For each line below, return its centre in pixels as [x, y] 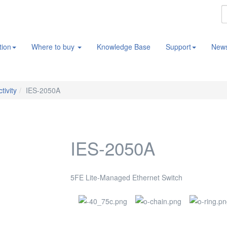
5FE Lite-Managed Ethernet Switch [126, 177]
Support [178, 47]
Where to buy [54, 47]
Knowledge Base [124, 47]
